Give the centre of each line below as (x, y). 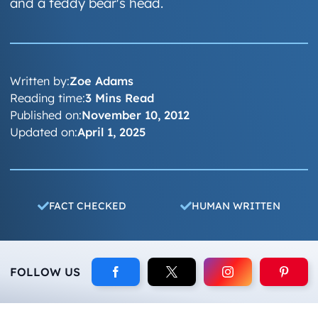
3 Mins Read (120, 98)
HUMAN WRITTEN (236, 205)
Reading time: (48, 98)
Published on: (46, 115)
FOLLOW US (45, 272)
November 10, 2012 (136, 115)
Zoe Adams (102, 81)
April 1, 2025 (112, 132)
